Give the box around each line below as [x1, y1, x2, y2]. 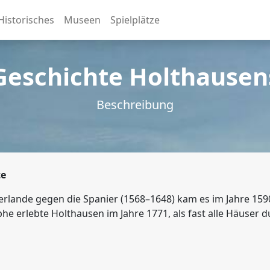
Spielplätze [110, 13, 160, 27]
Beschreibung [96, 96, 174, 113]
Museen [63, 13, 101, 27]
